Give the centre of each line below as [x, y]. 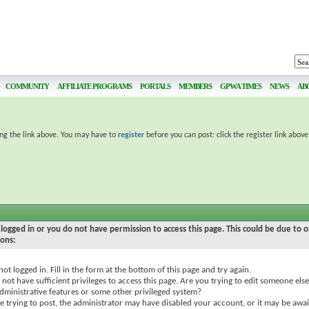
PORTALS [155, 86]
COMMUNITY [27, 86]
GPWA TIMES [241, 86]
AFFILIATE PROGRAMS [94, 86]
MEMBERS [195, 86]
